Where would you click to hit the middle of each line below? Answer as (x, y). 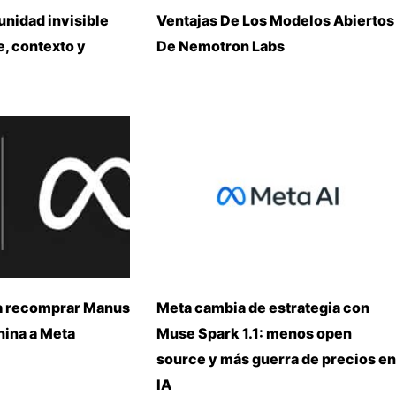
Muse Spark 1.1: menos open (254, 333)
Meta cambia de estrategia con (263, 307)
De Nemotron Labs (221, 46)
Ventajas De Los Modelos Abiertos (275, 20)
